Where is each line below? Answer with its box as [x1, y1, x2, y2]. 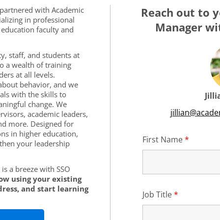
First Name [142, 134, 185, 145]
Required [178, 189, 212, 200]
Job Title [142, 189, 174, 200]
